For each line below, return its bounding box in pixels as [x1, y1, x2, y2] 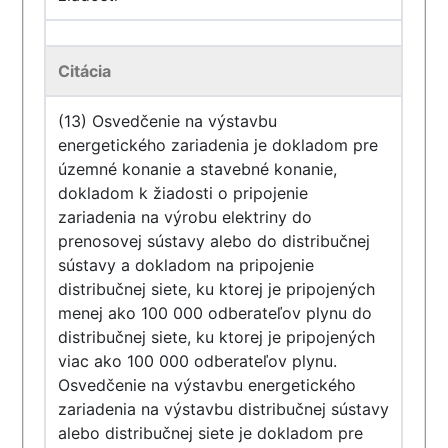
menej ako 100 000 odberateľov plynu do [58, 303, 373, 323]
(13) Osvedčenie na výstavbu [58, 111, 278, 131]
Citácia [58, 61, 112, 81]
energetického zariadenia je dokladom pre [58, 135, 379, 155]
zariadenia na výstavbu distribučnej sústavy [58, 399, 390, 419]
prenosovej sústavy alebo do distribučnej [58, 231, 371, 251]
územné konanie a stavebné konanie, [58, 159, 338, 179]
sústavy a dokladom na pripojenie [58, 255, 315, 275]
